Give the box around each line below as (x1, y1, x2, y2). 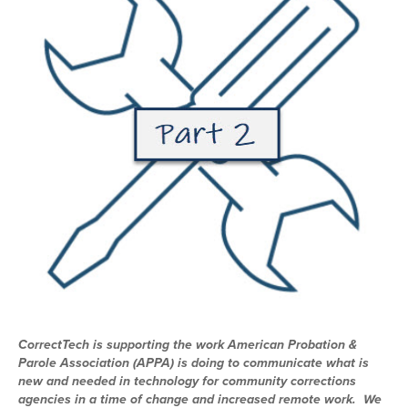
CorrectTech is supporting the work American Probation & (18, 336, 357, 352)
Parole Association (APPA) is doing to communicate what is (18, 354, 369, 371)
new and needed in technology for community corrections (18, 372, 356, 389)
